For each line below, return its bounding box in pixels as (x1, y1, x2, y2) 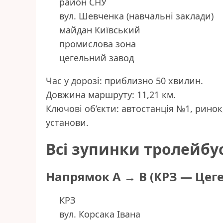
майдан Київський (59, 24, 140, 36)
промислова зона (59, 38, 136, 50)
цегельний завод (59, 52, 134, 64)
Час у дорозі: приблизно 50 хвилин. (46, 75, 203, 87)
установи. (46, 116, 89, 129)
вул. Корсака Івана (59, 208, 140, 221)
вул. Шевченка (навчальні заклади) (59, 10, 214, 22)
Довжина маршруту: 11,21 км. (46, 89, 176, 101)
